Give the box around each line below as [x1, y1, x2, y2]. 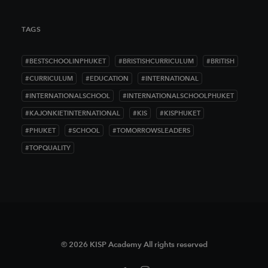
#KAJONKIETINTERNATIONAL [25, 109, 120, 117]
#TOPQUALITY [25, 144, 71, 152]
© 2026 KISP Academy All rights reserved [60, 240, 208, 249]
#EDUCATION [86, 74, 129, 83]
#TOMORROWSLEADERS [112, 126, 190, 135]
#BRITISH [206, 57, 234, 65]
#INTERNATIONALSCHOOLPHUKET [123, 92, 234, 100]
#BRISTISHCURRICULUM [118, 57, 194, 65]
